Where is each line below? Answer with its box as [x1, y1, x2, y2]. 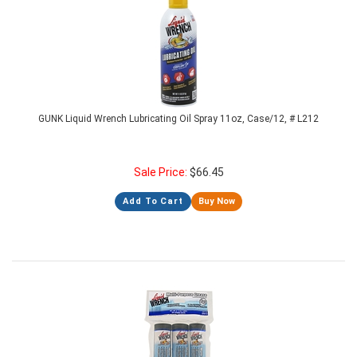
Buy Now [198, 196, 235, 206]
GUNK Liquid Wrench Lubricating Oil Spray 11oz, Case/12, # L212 [38, 113, 319, 124]
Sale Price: [133, 166, 190, 178]
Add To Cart [123, 196, 183, 206]
